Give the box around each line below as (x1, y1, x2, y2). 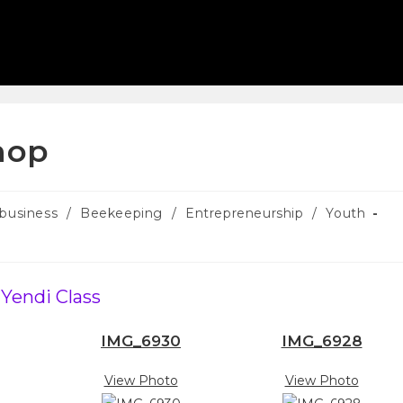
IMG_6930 (101, 332, 181, 350)
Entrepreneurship (184, 205, 304, 221)
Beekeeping (80, 205, 164, 221)
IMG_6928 (281, 332, 363, 350)
